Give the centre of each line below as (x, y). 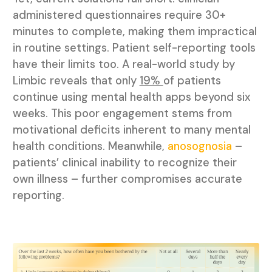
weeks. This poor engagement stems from (122, 114)
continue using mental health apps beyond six (131, 97)
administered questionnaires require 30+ (119, 15)
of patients (192, 81)
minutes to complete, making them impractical (134, 32)
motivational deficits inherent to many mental (131, 130)
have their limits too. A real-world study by (124, 65)
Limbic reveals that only (76, 81)
